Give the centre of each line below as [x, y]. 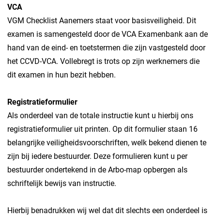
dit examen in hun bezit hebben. [62, 75]
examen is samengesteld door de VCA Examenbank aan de [108, 34]
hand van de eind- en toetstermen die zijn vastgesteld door [106, 48]
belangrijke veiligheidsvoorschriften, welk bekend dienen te [107, 143]
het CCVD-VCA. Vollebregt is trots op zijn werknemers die [103, 61]
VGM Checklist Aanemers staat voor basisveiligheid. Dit [102, 21]
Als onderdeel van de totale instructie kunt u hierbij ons [100, 116]
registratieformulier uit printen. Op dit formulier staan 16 [102, 129]
